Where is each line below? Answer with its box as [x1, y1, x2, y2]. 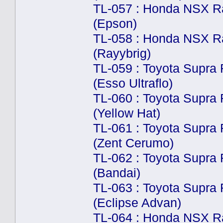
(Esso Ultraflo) [93, 76, 173, 90]
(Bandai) [93, 166, 140, 180]
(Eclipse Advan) [93, 196, 181, 210]
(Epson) [93, 16, 137, 30]
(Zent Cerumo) [93, 136, 174, 150]
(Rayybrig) [93, 46, 151, 60]
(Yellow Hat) [93, 106, 160, 120]
